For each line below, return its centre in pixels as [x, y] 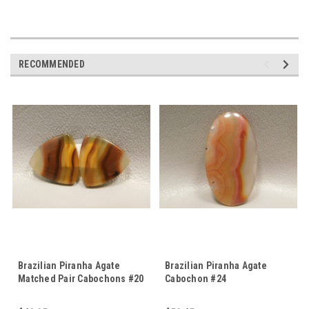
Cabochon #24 [196, 278]
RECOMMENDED [52, 64]
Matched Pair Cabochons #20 [81, 278]
